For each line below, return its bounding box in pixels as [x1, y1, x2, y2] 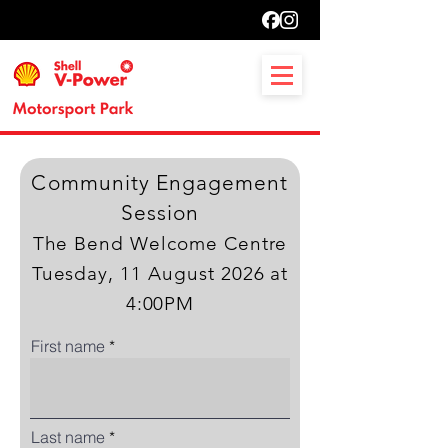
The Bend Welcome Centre [32, 232, 288, 255]
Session [120, 200, 200, 225]
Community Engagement [31, 170, 289, 195]
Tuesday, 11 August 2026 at [31, 262, 289, 285]
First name [31, 336, 105, 356]
